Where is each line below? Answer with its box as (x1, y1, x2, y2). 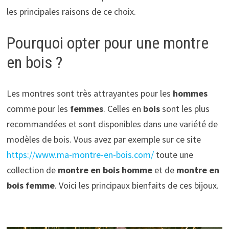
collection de (6, 164, 58, 176)
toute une (153, 148, 193, 161)
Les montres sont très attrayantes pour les (6, 87, 173, 99)
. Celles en (103, 102, 143, 114)
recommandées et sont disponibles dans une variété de (6, 118, 218, 130)
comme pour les (6, 102, 70, 114)
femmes (70, 102, 103, 114)
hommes (172, 87, 208, 99)
